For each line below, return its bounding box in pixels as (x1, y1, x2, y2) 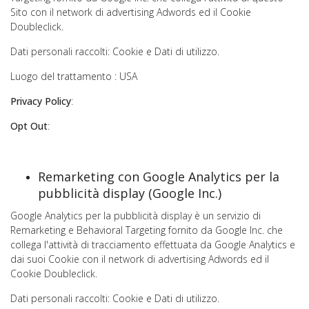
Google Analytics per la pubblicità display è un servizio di (10, 209, 261, 222)
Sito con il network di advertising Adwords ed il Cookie (10, 6, 251, 19)
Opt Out (10, 119, 48, 132)
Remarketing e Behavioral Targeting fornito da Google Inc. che (10, 223, 283, 237)
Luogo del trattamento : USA (10, 70, 137, 83)
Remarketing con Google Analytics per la (38, 168, 279, 185)
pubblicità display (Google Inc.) (38, 185, 221, 201)
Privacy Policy (10, 94, 71, 108)
